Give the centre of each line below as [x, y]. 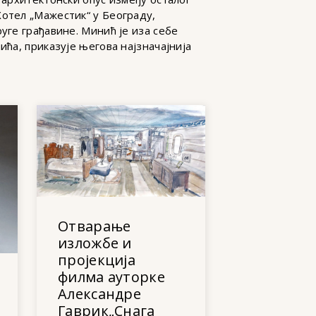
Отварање [95, 226]
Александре [99, 293]
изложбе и [95, 243]
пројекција [97, 260]
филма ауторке [111, 276]
